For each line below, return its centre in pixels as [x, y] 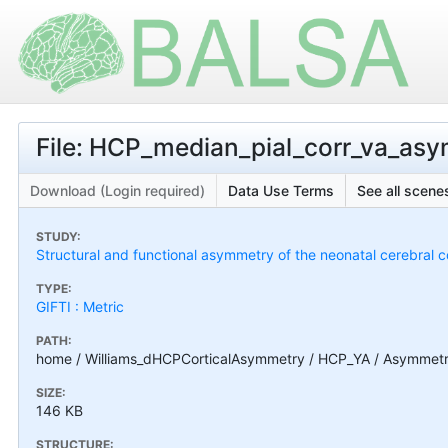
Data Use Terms [281, 190]
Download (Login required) [117, 190]
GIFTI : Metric [80, 306]
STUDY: [58, 236]
